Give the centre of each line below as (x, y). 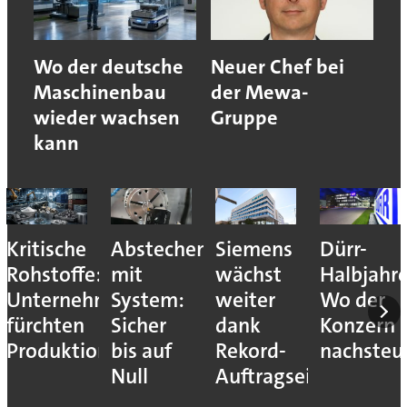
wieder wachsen (106, 118)
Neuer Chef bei (278, 67)
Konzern (358, 326)
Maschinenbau (99, 93)
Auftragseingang (293, 377)
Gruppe (244, 118)
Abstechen (159, 250)
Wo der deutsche (108, 67)
